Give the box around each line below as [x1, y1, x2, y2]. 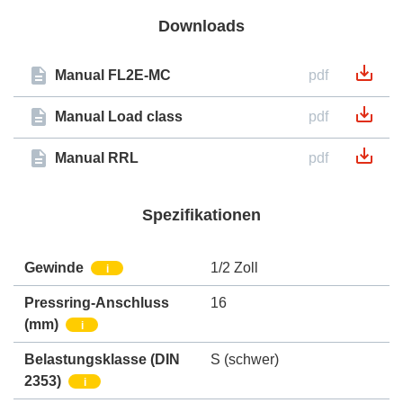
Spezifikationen [142, 205, 261, 224]
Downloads [158, 16, 245, 35]
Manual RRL [55, 150, 139, 166]
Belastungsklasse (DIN [24, 351, 180, 367]
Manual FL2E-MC [55, 67, 171, 84]
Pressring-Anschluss [24, 294, 169, 310]
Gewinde [24, 259, 84, 275]
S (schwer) [210, 351, 279, 367]
